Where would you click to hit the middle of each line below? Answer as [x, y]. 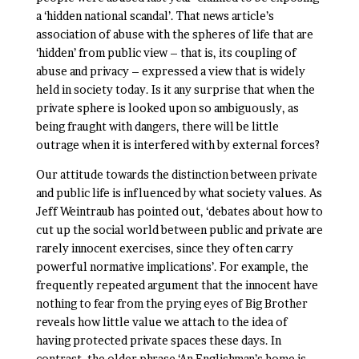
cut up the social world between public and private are [179, 230]
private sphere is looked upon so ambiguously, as [167, 108]
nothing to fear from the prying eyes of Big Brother [171, 303]
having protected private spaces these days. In [158, 340]
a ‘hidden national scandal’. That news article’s [155, 16]
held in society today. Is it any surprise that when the [175, 89]
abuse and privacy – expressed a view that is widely [170, 71]
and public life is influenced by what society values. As [179, 193]
